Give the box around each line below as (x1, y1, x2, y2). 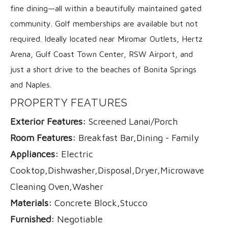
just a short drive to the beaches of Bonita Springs (10, 64, 196, 74)
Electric (59, 148, 93, 159)
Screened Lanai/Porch (86, 116, 178, 127)
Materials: (10, 197, 52, 208)
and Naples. (10, 79, 51, 89)
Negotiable (54, 213, 103, 224)
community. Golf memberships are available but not (10, 18, 198, 28)
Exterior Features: (10, 116, 86, 127)
